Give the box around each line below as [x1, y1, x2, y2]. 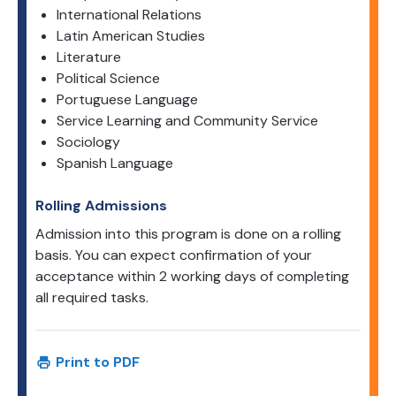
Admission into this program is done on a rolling [35, 225, 341, 243]
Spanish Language [57, 154, 173, 172]
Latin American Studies [57, 27, 205, 45]
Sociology [57, 133, 120, 151]
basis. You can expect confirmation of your [35, 246, 312, 264]
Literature [57, 48, 121, 66]
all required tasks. [35, 288, 148, 307]
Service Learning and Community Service [57, 111, 318, 130]
